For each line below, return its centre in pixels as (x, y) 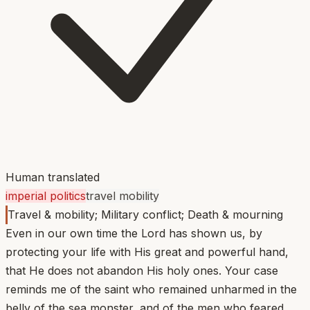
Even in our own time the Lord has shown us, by (134, 233)
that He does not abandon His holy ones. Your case (142, 270)
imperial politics (46, 195)
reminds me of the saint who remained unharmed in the (151, 289)
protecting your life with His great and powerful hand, (147, 252)
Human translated (53, 177)
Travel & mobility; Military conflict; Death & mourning (145, 214)
